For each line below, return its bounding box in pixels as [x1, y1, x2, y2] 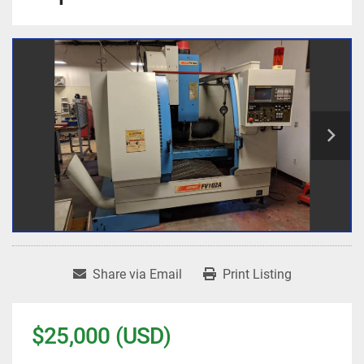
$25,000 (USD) [32, 323, 171, 350]
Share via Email [92, 266, 182, 283]
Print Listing [222, 266, 292, 283]
